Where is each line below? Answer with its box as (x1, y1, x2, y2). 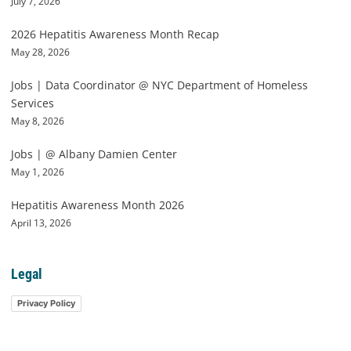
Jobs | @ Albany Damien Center (11, 146, 177, 161)
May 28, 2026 (11, 45, 70, 58)
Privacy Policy (17, 297, 75, 309)
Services (11, 95, 54, 110)
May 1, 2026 (11, 165, 64, 178)
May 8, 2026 (11, 114, 64, 127)
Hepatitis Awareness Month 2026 (11, 197, 184, 212)
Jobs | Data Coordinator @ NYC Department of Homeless (11, 77, 308, 92)
